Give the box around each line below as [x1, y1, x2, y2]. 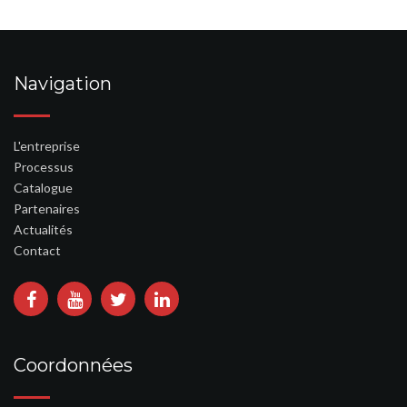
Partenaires [14, 201, 80, 216]
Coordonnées [14, 354, 133, 377]
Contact [14, 243, 61, 258]
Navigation [14, 73, 112, 94]
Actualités [14, 222, 73, 237]
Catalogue [14, 180, 73, 195]
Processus [14, 159, 74, 174]
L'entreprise [14, 138, 80, 154]
